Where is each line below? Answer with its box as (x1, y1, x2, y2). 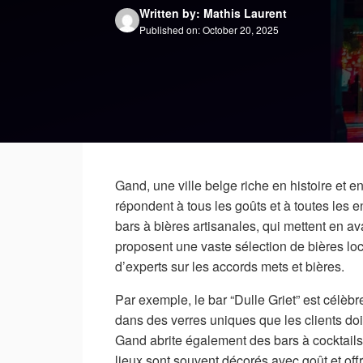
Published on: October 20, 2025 (139, 22, 279, 36)
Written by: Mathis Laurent (139, 4, 287, 21)
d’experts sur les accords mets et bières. (115, 257, 344, 276)
